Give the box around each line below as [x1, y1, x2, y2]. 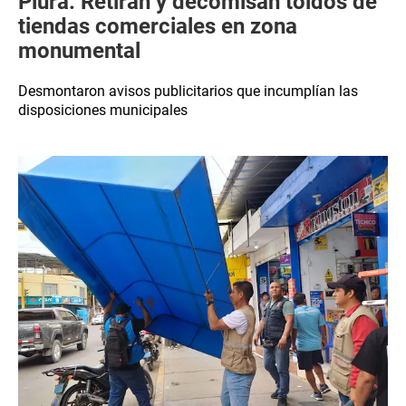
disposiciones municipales [18, 101, 188, 119]
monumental [18, 38, 140, 63]
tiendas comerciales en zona [18, 14, 297, 39]
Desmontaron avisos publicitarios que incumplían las [18, 82, 358, 100]
